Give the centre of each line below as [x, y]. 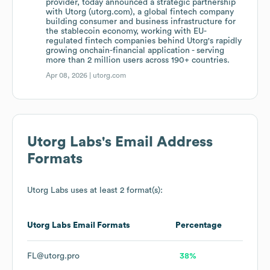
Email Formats [101, 226]
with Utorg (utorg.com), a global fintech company [140, 12]
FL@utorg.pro [53, 256]
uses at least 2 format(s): [115, 191]
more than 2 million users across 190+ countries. [138, 61]
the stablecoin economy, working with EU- [127, 32]
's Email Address [157, 143]
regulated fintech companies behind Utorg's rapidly [144, 41]
